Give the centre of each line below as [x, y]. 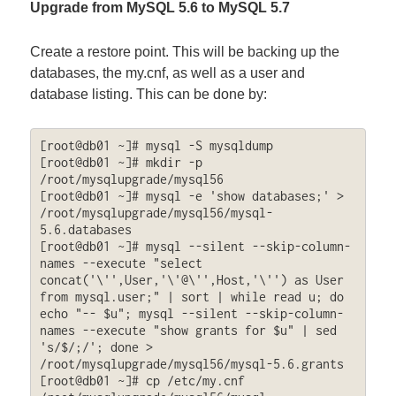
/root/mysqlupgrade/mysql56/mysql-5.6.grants [191, 364]
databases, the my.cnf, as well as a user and [168, 72]
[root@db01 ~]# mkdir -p [121, 163]
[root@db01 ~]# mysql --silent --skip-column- [195, 247]
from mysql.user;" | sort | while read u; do [191, 297]
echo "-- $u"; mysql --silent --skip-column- [191, 314]
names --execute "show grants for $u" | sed [188, 331]
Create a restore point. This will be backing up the [185, 51]
